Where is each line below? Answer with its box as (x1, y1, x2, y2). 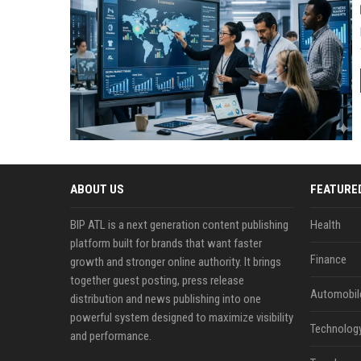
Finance (309, 252, 346, 267)
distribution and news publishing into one (70, 292, 261, 306)
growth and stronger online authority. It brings (70, 255, 281, 269)
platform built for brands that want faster (70, 236, 262, 251)
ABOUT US (70, 182, 124, 197)
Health (309, 218, 341, 232)
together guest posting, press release (70, 273, 244, 288)
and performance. (70, 329, 151, 343)
